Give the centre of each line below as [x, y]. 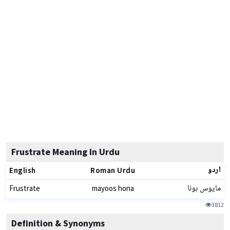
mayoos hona [113, 188]
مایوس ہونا [204, 189]
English [23, 170]
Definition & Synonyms [58, 223]
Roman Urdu [113, 170]
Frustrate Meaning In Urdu [65, 152]
